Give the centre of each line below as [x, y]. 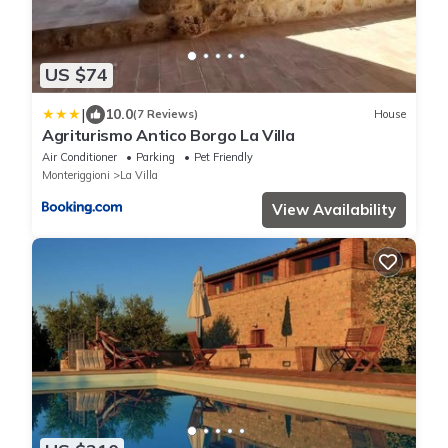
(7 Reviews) [165, 114]
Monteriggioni [76, 174]
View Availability [334, 209]
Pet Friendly [223, 156]
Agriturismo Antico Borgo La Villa [168, 134]
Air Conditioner [79, 156]
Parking [155, 156]
